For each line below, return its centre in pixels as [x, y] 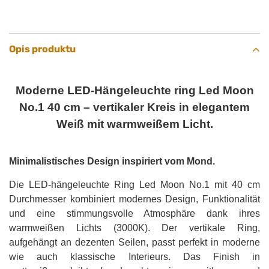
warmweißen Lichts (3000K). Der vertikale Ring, [134, 228]
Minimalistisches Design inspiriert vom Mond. [112, 162]
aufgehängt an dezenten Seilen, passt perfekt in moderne [134, 243]
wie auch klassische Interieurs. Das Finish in [134, 257]
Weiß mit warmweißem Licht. [134, 124]
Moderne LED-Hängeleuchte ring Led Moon [134, 91]
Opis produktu [42, 49]
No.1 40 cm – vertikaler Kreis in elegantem [134, 107]
